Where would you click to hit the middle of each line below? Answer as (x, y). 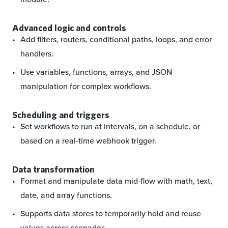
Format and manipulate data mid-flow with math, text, (116, 181)
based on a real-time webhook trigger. (88, 141)
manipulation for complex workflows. (86, 87)
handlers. (37, 54)
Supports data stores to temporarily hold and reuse (111, 214)
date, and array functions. (66, 195)
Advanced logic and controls (69, 28)
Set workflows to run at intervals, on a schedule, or (110, 127)
